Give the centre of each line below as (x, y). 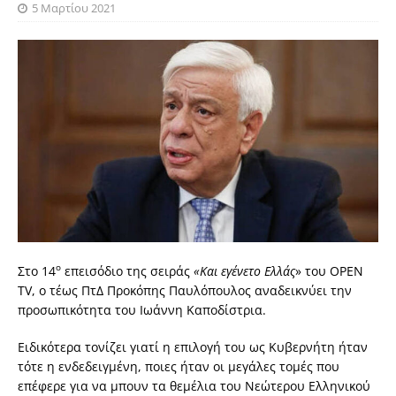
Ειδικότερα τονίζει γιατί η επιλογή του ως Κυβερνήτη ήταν (193, 346)
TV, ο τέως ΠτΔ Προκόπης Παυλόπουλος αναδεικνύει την (185, 290)
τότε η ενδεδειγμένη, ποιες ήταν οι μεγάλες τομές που (179, 366)
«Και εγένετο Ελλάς (244, 270)
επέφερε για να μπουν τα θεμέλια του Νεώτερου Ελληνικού (194, 385)
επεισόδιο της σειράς (127, 270)
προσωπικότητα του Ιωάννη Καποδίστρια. (142, 309)
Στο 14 (37, 270)
